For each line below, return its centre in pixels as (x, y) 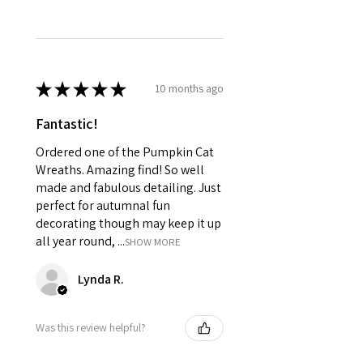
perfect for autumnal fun (103, 205)
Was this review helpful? (91, 328)
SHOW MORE (153, 241)
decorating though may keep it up (128, 223)
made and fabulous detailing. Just (128, 187)
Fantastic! (67, 123)
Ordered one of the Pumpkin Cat (125, 152)
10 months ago (189, 89)
